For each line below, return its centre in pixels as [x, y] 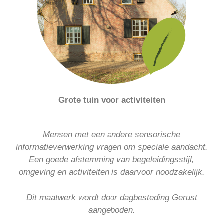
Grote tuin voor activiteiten [111, 100]
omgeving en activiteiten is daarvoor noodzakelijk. [111, 172]
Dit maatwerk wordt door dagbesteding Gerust [111, 197]
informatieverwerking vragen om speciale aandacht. [111, 147]
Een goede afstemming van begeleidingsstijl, [111, 160]
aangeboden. [111, 210]
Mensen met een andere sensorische [111, 135]
